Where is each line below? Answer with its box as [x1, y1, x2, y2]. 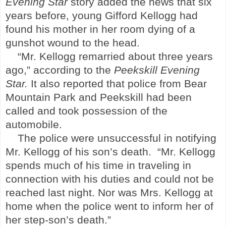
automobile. [6, 118, 62, 131]
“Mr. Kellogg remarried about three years [18, 50, 213, 63]
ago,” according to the [6, 64, 114, 76]
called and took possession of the [6, 104, 167, 117]
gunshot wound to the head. [6, 36, 140, 49]
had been [143, 91, 192, 103]
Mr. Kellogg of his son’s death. [6, 145, 154, 158]
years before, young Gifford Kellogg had [6, 9, 198, 22]
